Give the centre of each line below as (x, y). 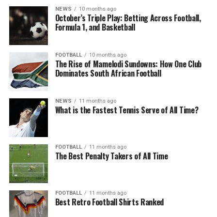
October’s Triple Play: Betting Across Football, (128, 18)
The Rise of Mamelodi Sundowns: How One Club (128, 64)
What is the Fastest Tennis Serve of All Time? (127, 110)
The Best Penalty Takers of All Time (111, 156)
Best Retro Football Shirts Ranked (109, 202)
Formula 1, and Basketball (95, 27)
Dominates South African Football (108, 73)
